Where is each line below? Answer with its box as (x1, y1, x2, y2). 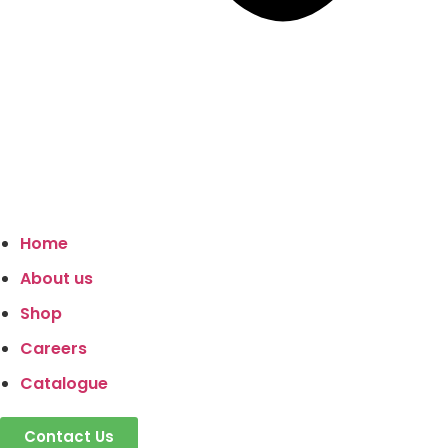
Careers (20, 337, 87, 360)
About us (20, 267, 93, 290)
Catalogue (20, 372, 108, 395)
